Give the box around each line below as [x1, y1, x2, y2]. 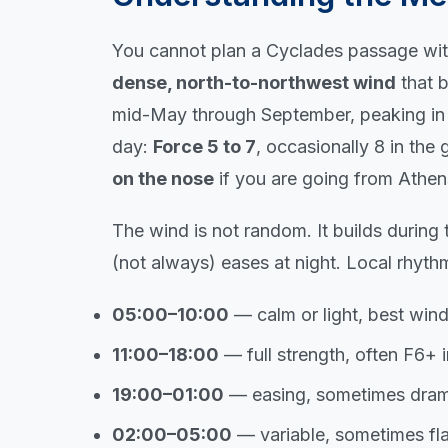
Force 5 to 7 [153, 135, 256, 157]
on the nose [112, 167, 214, 189]
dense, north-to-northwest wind [112, 71, 396, 93]
